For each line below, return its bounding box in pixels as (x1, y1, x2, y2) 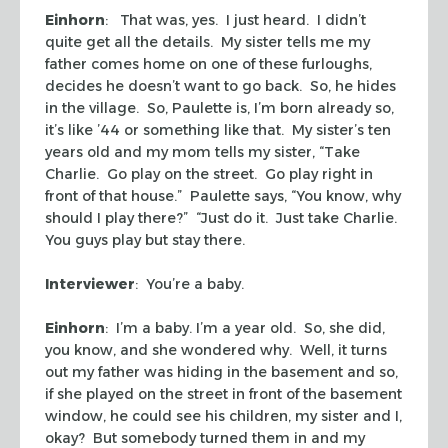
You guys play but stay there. (45, 230, 245, 249)
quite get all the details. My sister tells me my (45, 32, 370, 51)
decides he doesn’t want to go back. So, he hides (45, 76, 396, 95)
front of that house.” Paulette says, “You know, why (45, 186, 401, 205)
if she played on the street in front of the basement (45, 384, 402, 403)
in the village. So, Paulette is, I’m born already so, (45, 98, 394, 117)
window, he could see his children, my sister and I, (45, 406, 402, 425)
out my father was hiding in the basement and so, (45, 362, 398, 381)
